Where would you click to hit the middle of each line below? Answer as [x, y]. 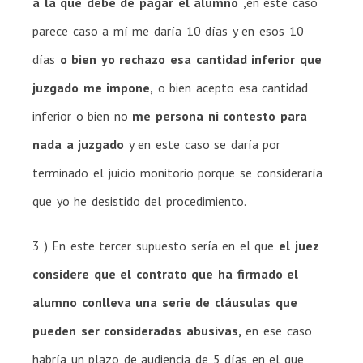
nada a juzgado [79, 144]
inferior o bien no [83, 115]
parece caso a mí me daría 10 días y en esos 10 [168, 30]
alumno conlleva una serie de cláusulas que [165, 302]
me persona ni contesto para [220, 115]
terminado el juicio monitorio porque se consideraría [177, 172]
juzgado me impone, [93, 87]
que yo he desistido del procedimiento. [139, 201]
